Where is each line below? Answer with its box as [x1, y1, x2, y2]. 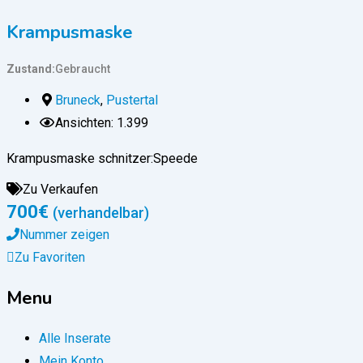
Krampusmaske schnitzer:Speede [6, 151, 204, 167]
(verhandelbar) [53, 204, 149, 222]
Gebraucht [55, 62, 110, 76]
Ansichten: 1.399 [55, 115, 148, 131]
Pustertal [106, 92, 158, 109]
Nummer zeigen [19, 227, 109, 243]
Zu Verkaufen [23, 181, 98, 198]
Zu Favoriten [15, 250, 85, 266]
